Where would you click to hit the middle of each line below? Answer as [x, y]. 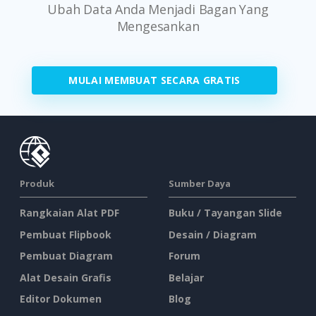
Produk [37, 184]
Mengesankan [158, 26]
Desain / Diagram [213, 234]
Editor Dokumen [61, 299]
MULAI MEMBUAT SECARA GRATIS [154, 80]
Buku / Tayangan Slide [225, 213]
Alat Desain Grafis [66, 277]
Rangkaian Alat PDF [69, 213]
